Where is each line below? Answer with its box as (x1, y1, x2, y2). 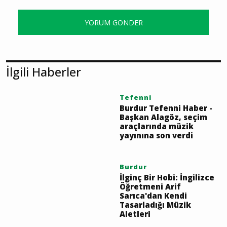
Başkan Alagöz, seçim (120, 165, 207, 175)
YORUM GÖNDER (84, 70, 143, 80)
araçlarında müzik (120, 174, 194, 184)
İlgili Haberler (6, 117, 81, 133)
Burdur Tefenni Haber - (120, 156, 212, 166)
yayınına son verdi (120, 183, 193, 194)
